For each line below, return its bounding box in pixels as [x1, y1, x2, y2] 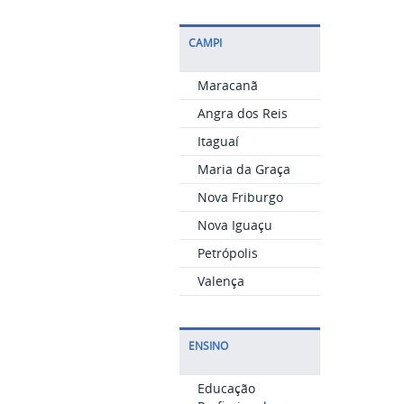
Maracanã [197, 77, 258, 94]
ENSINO [188, 339, 228, 353]
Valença [197, 272, 244, 289]
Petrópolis [197, 244, 258, 262]
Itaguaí [197, 133, 239, 150]
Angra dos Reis [197, 105, 288, 122]
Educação [197, 380, 255, 397]
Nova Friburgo [197, 188, 283, 206]
